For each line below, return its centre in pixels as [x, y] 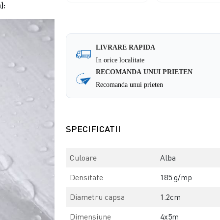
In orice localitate [120, 60]
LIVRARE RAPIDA [126, 47]
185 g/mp [176, 178]
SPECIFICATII [94, 129]
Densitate [87, 178]
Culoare [83, 158]
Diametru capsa [97, 197]
